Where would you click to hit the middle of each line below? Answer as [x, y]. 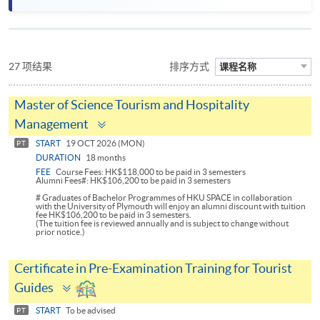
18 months [105, 158]
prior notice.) [60, 232]
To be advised [90, 310]
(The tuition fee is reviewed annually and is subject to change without [162, 224]
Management [51, 124]
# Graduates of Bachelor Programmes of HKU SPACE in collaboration [164, 198]
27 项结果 [30, 67]
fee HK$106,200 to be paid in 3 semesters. [114, 215]
